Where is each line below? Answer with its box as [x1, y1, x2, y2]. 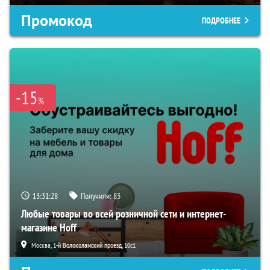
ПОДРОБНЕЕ [202, 15, 240, 27]
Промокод [21, 10, 92, 31]
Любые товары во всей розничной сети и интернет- [21, 207, 226, 221]
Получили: [81, 190, 113, 202]
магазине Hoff [21, 221, 77, 235]
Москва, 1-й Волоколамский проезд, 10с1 [31, 240, 136, 250]
